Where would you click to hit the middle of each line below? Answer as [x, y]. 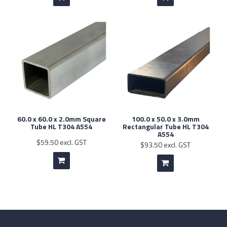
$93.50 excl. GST [166, 144]
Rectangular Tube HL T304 [165, 126]
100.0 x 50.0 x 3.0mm [165, 119]
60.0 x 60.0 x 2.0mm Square [61, 119]
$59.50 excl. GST [61, 142]
